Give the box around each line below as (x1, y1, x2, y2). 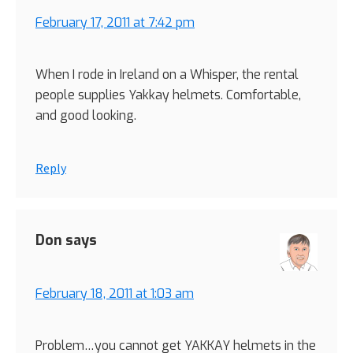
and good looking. (35, 107, 136, 124)
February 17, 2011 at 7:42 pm (35, 14, 195, 32)
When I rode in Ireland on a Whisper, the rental (35, 66, 299, 84)
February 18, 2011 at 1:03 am (35, 285, 194, 303)
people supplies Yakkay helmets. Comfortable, (35, 87, 301, 104)
